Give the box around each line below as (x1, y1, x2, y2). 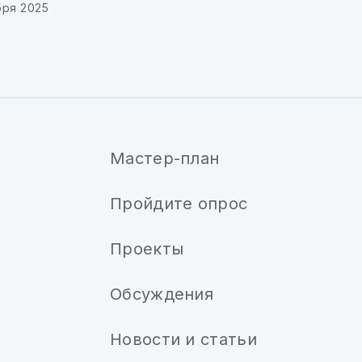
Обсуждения (110, 284, 213, 304)
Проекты (110, 239, 184, 259)
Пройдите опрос (110, 194, 248, 213)
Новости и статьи (110, 330, 257, 349)
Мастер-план (110, 149, 220, 168)
